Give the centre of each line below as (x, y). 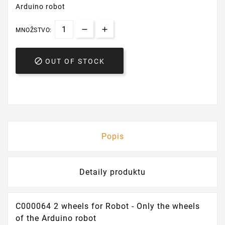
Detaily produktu (113, 172)
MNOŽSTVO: (34, 30)
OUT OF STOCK (75, 62)
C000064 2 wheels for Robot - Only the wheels (108, 206)
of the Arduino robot (56, 218)
